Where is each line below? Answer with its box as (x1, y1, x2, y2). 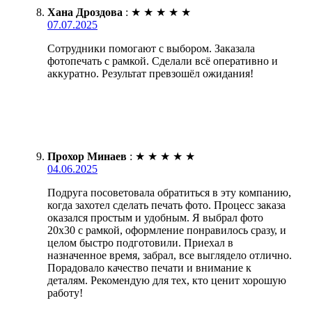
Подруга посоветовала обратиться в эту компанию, (47, 186, 291, 198)
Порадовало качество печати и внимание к (47, 261, 251, 274)
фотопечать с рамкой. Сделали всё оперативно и (47, 54, 278, 67)
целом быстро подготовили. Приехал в (47, 236, 233, 249)
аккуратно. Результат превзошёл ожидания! (47, 67, 253, 79)
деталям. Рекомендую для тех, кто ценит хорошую (47, 274, 286, 286)
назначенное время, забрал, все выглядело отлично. (47, 249, 292, 261)
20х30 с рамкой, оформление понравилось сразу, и (47, 224, 286, 236)
